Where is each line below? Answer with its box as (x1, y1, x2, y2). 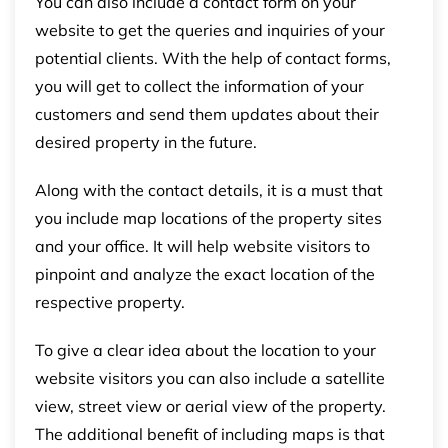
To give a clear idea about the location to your (35, 339, 376, 360)
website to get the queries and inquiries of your (35, 19, 385, 40)
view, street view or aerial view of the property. (35, 395, 386, 416)
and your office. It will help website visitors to (35, 235, 370, 256)
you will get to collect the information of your (35, 75, 364, 96)
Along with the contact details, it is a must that (35, 179, 383, 200)
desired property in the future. (35, 131, 257, 152)
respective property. (35, 291, 185, 312)
